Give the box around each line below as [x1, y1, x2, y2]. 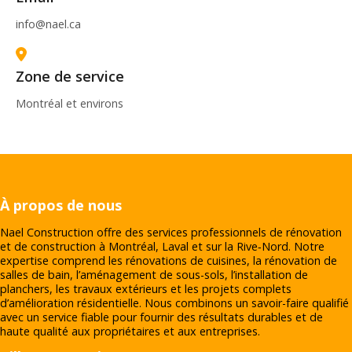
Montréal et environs [16, 96, 123, 112]
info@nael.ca [16, 16, 81, 32]
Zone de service [16, 67, 124, 86]
